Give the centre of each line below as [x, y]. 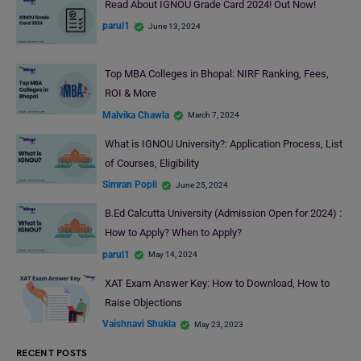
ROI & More [130, 93]
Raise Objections [144, 302]
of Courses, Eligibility [151, 163]
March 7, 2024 [214, 115]
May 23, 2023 [219, 324]
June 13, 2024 [174, 26]
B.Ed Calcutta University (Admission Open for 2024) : [223, 214]
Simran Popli [130, 185]
